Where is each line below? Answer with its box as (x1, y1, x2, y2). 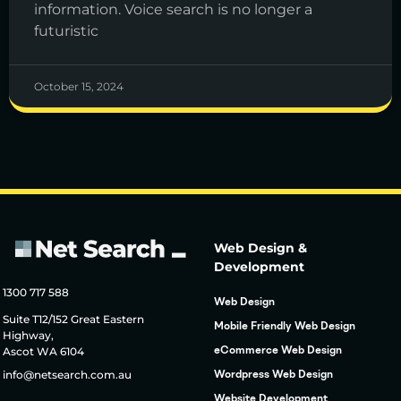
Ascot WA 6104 (3, 344, 84, 358)
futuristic (34, 22, 98, 40)
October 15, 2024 (34, 80, 124, 94)
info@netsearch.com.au (3, 367, 132, 381)
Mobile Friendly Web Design (214, 321, 355, 333)
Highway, (3, 328, 54, 342)
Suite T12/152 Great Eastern (3, 311, 144, 326)
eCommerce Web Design (214, 346, 342, 357)
